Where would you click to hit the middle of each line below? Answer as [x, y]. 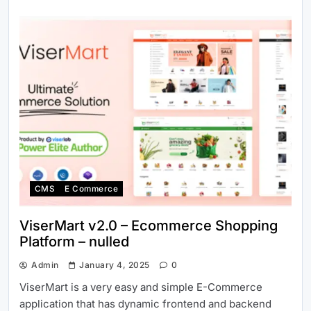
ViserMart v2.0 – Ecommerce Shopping [149, 225]
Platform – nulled [74, 241]
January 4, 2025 [115, 264]
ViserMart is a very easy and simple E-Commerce [141, 287]
